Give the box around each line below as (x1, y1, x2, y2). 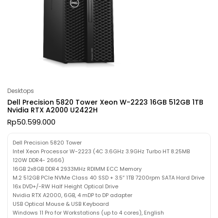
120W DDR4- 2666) (13, 156, 64, 164)
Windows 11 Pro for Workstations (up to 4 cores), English (13, 208, 164, 217)
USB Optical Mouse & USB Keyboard (13, 200, 109, 208)
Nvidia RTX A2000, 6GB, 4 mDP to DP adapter (13, 191, 132, 199)
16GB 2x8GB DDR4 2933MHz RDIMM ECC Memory (13, 164, 142, 173)
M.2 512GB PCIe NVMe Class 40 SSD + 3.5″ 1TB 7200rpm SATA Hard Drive (13, 173, 204, 182)
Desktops (7, 86, 34, 95)
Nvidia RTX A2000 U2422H (7, 105, 98, 115)
